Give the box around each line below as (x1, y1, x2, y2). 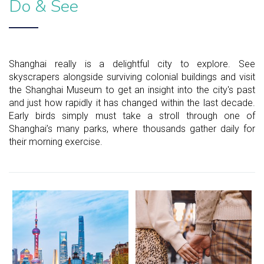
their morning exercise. (9, 136, 103, 147)
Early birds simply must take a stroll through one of (9, 110, 255, 121)
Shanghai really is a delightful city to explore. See (9, 58, 255, 70)
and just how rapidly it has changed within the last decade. (9, 97, 255, 108)
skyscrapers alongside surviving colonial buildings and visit (9, 71, 255, 82)
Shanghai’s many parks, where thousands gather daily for (9, 123, 255, 134)
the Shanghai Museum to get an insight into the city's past (9, 84, 255, 95)
